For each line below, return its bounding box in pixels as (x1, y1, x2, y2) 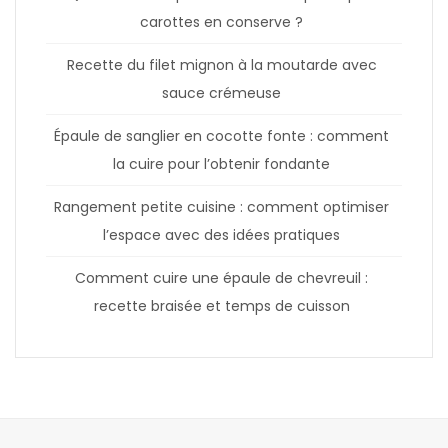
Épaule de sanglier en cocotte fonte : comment (54, 125, 389, 146)
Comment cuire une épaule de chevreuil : (75, 267, 368, 288)
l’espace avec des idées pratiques (103, 224, 340, 245)
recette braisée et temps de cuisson (93, 295, 350, 316)
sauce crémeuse (162, 82, 281, 103)
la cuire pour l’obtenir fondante (113, 153, 330, 174)
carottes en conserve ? (140, 11, 303, 32)
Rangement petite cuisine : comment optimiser (54, 196, 389, 217)
